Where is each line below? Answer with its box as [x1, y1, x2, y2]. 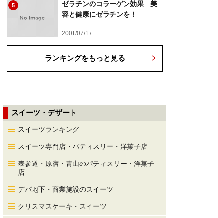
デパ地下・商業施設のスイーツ [18, 185, 113, 193]
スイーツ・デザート [11, 109, 77, 117]
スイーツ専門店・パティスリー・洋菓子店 [18, 143, 147, 150]
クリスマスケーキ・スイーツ [18, 202, 107, 210]
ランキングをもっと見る [44, 54, 125, 62]
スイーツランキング [18, 126, 79, 133]
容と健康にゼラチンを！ [62, 10, 137, 18]
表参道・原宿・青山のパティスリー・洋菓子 [18, 160, 154, 167]
